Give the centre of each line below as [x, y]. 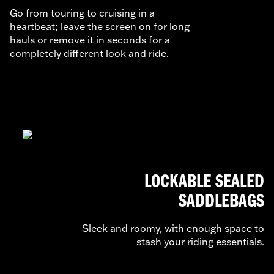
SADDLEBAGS [221, 202]
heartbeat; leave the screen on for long [100, 26]
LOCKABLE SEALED [204, 182]
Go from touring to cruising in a [82, 13]
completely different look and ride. [89, 53]
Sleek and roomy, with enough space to [173, 228]
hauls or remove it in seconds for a [90, 39]
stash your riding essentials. [200, 241]
